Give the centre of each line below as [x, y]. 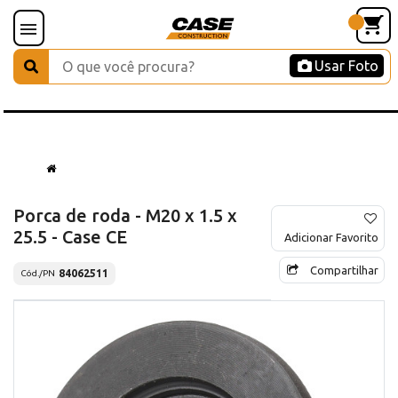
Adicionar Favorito [331, 237]
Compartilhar [344, 270]
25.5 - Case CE [70, 236]
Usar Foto [346, 66]
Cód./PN [38, 274]
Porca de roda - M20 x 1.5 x [125, 215]
